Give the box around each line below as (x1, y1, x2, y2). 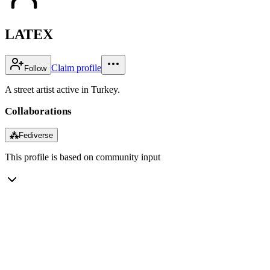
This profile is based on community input (5, 151, 160, 162)
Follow (24, 63, 46, 73)
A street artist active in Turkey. (5, 84, 120, 95)
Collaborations (5, 105, 72, 117)
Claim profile (51, 62, 101, 73)
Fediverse (19, 130, 53, 140)
